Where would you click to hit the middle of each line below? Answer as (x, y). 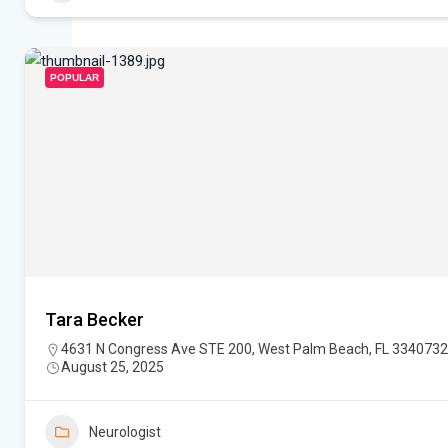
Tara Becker (94, 320)
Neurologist (125, 432)
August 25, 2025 (112, 367)
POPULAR (74, 78)
